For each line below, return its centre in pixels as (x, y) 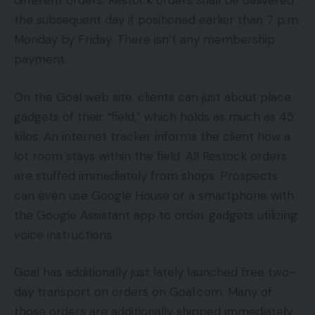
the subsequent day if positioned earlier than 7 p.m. (157, 20)
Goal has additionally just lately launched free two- (155, 272)
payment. (40, 59)
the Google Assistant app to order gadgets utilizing (156, 215)
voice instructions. (64, 234)
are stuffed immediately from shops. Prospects (146, 175)
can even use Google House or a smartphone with (154, 195)
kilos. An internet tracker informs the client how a (152, 136)
